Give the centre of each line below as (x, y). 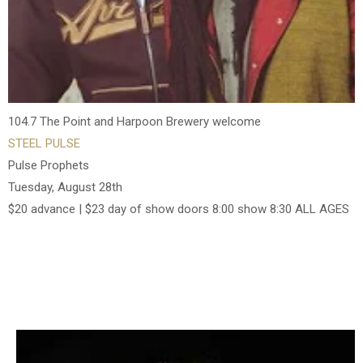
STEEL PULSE (44, 144)
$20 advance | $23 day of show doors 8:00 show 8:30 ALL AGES (179, 209)
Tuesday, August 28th (65, 188)
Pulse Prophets (49, 166)
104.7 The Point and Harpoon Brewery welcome (135, 122)
